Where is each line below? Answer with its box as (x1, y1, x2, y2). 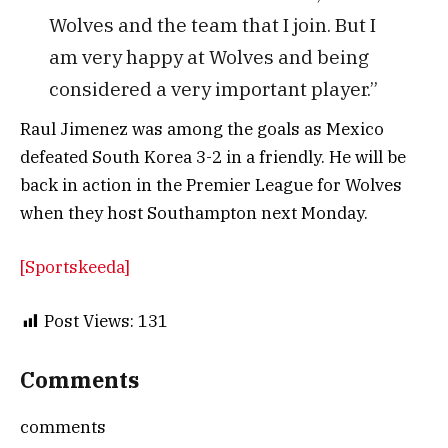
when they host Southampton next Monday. (20, 201, 368, 224)
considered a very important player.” (48, 76, 378, 102)
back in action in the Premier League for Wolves (20, 173, 402, 196)
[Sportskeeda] (20, 255, 130, 278)
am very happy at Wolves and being (48, 44, 369, 70)
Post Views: (44, 310, 134, 332)
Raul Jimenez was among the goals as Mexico (20, 117, 384, 140)
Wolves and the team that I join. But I (48, 12, 376, 38)
